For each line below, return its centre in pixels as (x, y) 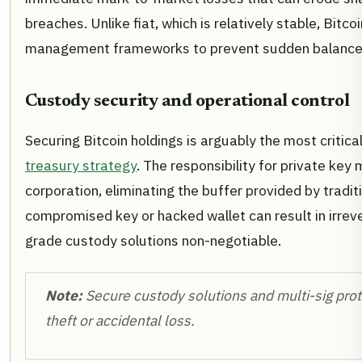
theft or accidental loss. (120, 321)
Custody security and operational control (187, 102)
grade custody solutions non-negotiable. (153, 241)
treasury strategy (81, 166)
